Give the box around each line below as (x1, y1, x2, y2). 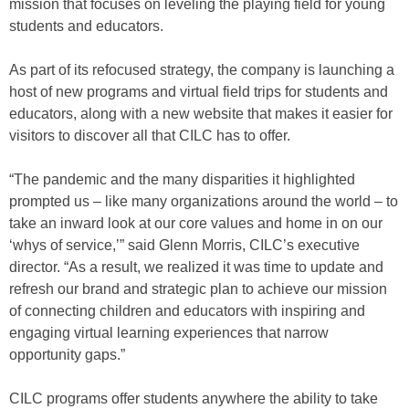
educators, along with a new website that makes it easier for (9, 106, 393, 122)
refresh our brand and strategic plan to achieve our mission (9, 281, 387, 298)
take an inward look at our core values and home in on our (9, 215, 383, 232)
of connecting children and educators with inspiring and (9, 303, 365, 320)
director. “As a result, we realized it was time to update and (9, 259, 383, 276)
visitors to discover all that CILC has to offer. (9, 128, 290, 144)
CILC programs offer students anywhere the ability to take (9, 391, 378, 407)
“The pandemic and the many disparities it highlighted (9, 172, 355, 188)
